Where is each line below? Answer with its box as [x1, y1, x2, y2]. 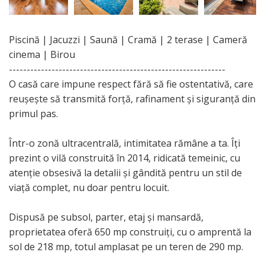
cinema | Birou [9, 48, 75, 62]
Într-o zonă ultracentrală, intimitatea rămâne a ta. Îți [9, 137, 240, 150]
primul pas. [9, 107, 58, 121]
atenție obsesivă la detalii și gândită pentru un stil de [9, 166, 242, 180]
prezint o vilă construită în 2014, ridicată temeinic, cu [9, 151, 240, 165]
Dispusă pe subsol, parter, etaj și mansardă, [9, 211, 203, 224]
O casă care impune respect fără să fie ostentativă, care [9, 77, 253, 91]
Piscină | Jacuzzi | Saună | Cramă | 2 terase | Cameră [9, 33, 247, 47]
